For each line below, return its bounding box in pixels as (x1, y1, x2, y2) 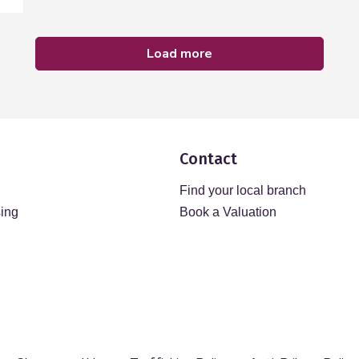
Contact (179, 149, 237, 168)
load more (154, 45, 212, 63)
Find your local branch (179, 184, 306, 197)
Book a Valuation (179, 205, 276, 219)
